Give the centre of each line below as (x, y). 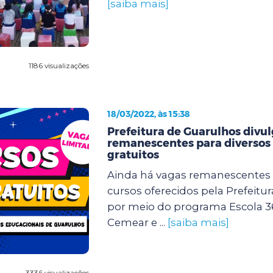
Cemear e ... (137, 222)
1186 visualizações (58, 65)
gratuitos (133, 154)
